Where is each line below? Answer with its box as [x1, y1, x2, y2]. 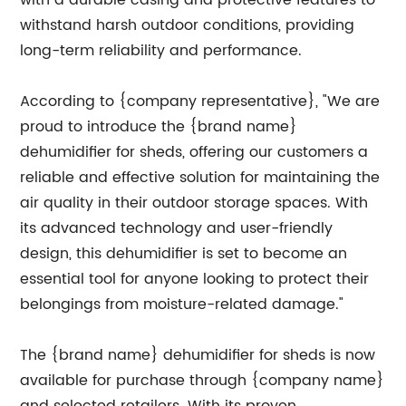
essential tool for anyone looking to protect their [20, 267, 370, 291]
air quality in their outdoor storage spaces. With [20, 191, 369, 215]
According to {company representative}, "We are [20, 90, 381, 113]
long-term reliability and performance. [20, 39, 303, 63]
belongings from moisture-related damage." [20, 293, 344, 316]
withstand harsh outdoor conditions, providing [20, 14, 355, 37]
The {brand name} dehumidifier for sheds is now [20, 343, 376, 367]
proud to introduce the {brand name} [20, 115, 298, 139]
